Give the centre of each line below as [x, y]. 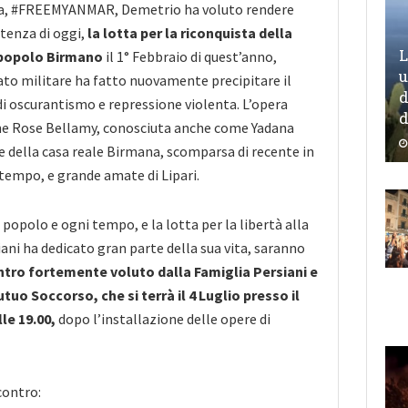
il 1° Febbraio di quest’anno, [190, 56]
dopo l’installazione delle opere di [163, 318]
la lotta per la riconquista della [189, 32]
